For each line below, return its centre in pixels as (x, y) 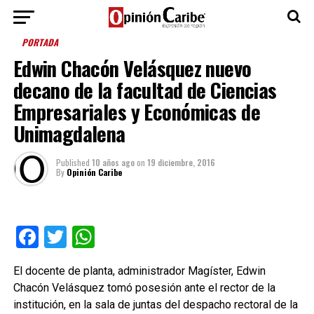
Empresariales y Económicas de (136, 111)
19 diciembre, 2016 (181, 162)
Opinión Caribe (94, 172)
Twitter (101, 237)
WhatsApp (145, 237)
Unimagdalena (69, 133)
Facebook (85, 237)
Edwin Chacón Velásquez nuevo (132, 68)
